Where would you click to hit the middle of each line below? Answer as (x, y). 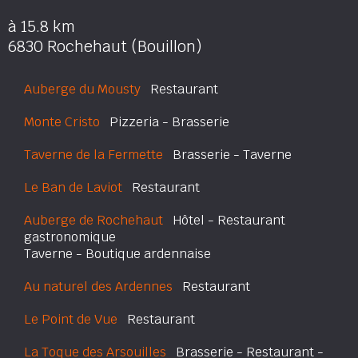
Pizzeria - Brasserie (165, 122)
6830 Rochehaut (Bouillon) (105, 47)
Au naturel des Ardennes (98, 286)
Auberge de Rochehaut (93, 220)
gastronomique (70, 237)
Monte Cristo (62, 122)
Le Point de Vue (71, 319)
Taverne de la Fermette (93, 155)
